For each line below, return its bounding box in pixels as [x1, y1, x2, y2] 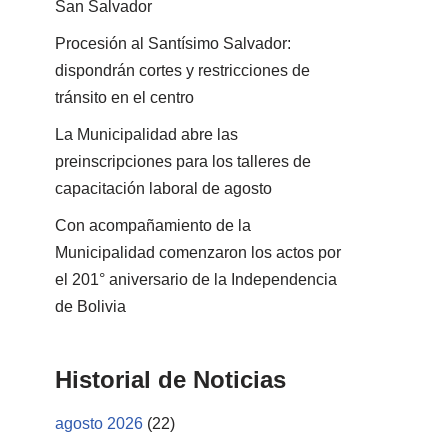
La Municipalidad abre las [55, 125, 238, 143]
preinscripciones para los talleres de [55, 152, 311, 170]
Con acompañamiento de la [55, 216, 251, 234]
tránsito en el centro [55, 88, 194, 106]
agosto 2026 [55, 414, 143, 432]
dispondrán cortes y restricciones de [55, 61, 310, 79]
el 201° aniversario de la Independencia [55, 270, 337, 288]
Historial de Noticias [55, 365, 286, 393]
